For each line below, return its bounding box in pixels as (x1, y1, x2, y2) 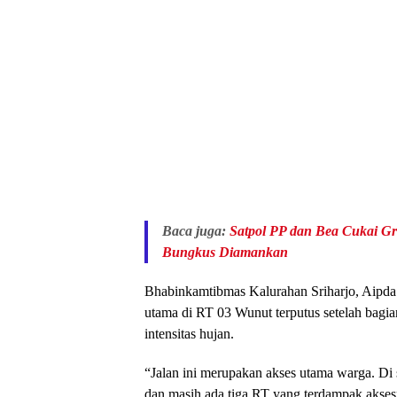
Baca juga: (162, 223, 230, 239)
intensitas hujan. (144, 326, 234, 342)
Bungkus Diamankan (162, 245, 288, 261)
